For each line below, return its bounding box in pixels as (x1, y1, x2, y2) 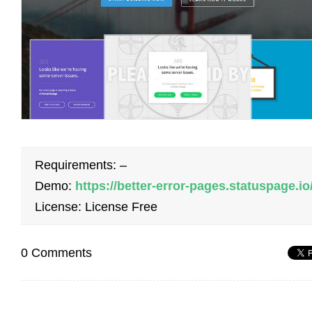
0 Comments (21, 246, 92, 260)
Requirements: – (35, 158, 127, 173)
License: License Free (35, 200, 157, 214)
